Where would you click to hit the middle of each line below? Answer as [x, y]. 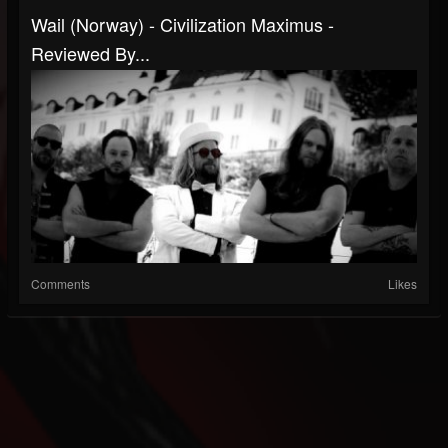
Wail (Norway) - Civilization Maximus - [182, 24]
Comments [60, 284]
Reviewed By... [90, 53]
